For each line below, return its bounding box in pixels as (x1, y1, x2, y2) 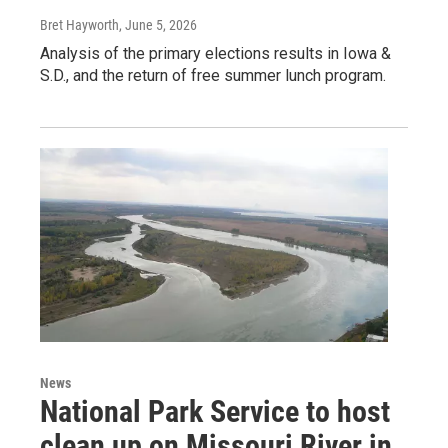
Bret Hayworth (40, 17, 119, 34)
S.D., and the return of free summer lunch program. (40, 66, 386, 86)
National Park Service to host (40, 394, 390, 430)
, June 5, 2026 (119, 17, 197, 34)
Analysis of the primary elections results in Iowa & (40, 44, 391, 64)
